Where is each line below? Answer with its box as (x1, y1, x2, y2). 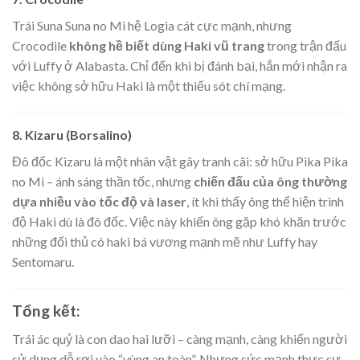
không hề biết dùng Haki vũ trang (69, 37, 264, 53)
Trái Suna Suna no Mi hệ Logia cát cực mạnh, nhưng (12, 17, 292, 33)
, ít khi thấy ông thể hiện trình (186, 194, 344, 210)
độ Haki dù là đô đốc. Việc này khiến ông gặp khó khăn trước (12, 214, 346, 230)
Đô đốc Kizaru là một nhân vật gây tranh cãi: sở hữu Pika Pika (12, 153, 348, 170)
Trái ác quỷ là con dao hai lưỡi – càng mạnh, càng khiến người (12, 330, 347, 346)
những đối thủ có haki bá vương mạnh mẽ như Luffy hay (12, 234, 317, 250)
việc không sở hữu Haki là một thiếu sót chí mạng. (12, 77, 285, 93)
